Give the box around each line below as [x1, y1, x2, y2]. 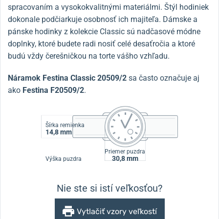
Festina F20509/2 [22, 85, 84, 95]
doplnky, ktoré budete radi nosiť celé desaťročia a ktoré [8, 39, 195, 48]
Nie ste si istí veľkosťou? [57, 182, 162, 194]
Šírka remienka [45, 121, 85, 129]
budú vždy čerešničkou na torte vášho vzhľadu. [8, 51, 170, 61]
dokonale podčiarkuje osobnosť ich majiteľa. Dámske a [8, 14, 197, 24]
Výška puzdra [45, 155, 82, 163]
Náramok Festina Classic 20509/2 [8, 73, 127, 83]
